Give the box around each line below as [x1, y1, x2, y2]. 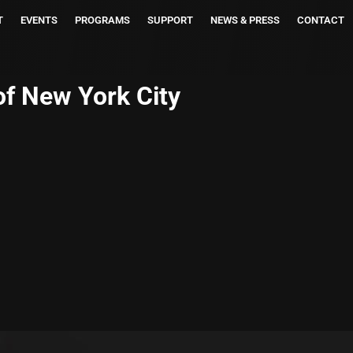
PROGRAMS [75, 14, 130, 26]
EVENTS [20, 14, 58, 26]
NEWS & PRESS [210, 14, 280, 26]
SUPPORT [147, 14, 193, 26]
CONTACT [297, 14, 344, 26]
